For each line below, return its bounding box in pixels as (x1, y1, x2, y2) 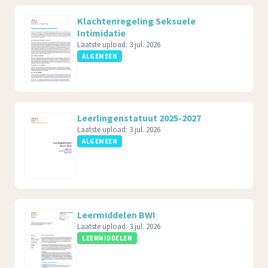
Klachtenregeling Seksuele (77, 15, 196, 27)
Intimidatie (77, 27, 126, 39)
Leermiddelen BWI (77, 209, 156, 221)
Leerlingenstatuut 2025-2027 (77, 112, 201, 124)
